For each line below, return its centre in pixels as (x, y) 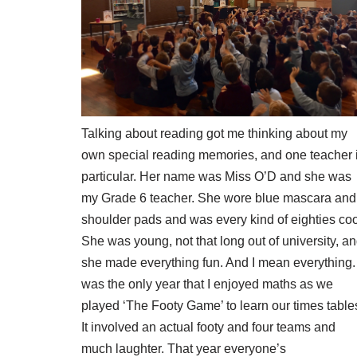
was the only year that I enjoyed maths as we (207, 284)
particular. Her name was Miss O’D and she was (216, 177)
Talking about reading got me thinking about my (214, 134)
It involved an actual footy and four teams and (208, 328)
